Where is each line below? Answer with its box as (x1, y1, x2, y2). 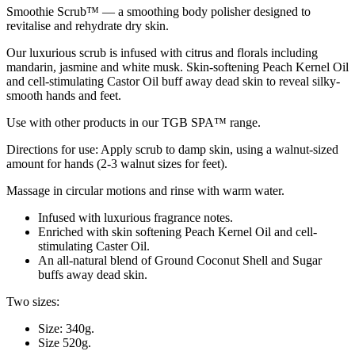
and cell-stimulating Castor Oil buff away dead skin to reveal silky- (6, 74, 340, 89)
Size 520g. (38, 336, 91, 350)
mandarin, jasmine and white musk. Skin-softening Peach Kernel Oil (6, 60, 349, 74)
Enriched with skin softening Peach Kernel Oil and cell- (38, 225, 317, 239)
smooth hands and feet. (6, 89, 121, 103)
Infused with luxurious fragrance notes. (38, 211, 233, 225)
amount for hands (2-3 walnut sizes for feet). (6, 157, 227, 171)
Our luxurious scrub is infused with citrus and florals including (6, 46, 318, 60)
